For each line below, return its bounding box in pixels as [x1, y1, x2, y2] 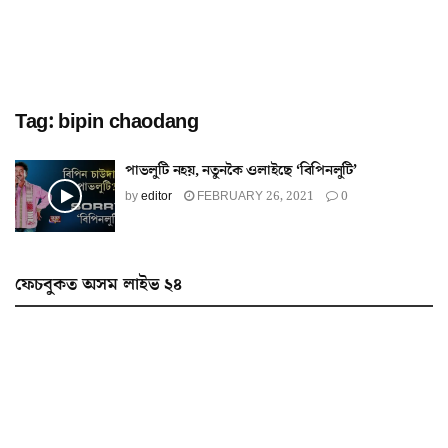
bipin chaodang [58, 108, 199, 136]
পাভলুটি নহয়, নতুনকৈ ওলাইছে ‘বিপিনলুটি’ [125, 160, 357, 181]
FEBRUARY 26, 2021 [194, 188, 314, 205]
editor [141, 188, 172, 205]
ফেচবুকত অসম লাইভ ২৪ [15, 271, 182, 297]
